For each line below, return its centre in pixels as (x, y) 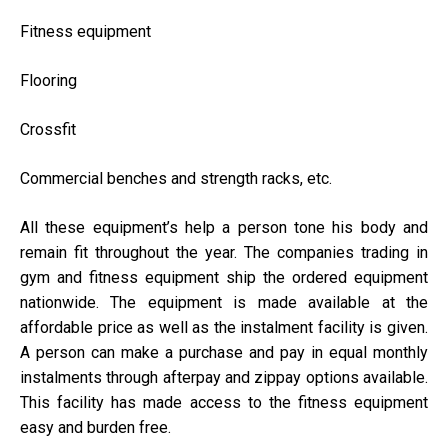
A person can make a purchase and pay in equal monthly (224, 353)
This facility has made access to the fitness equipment (224, 403)
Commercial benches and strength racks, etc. (176, 179)
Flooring (48, 81)
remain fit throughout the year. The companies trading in (224, 253)
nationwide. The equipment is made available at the (224, 303)
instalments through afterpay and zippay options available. (224, 378)
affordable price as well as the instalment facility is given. (224, 328)
